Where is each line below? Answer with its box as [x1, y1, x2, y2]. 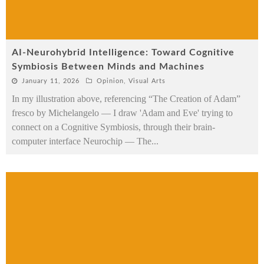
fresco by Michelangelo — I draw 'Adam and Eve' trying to [12, 107, 233, 118]
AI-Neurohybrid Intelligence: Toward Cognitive [12, 47, 235, 57]
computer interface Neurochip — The [12, 136, 151, 146]
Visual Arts [128, 77, 166, 84]
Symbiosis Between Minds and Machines [12, 61, 204, 71]
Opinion [97, 77, 124, 84]
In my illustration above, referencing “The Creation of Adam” [12, 93, 240, 104]
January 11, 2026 [22, 77, 80, 84]
